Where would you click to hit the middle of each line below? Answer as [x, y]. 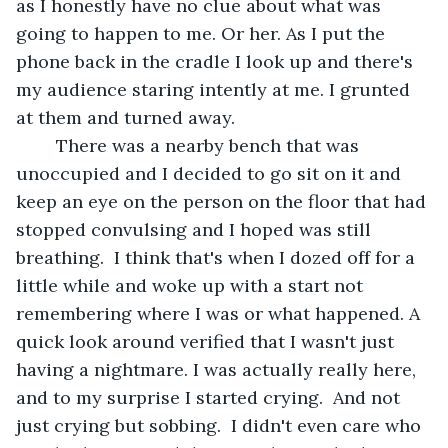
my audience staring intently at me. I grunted [215, 89]
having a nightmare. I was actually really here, [218, 369]
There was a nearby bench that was [46, 145]
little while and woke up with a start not [192, 285]
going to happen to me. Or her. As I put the [203, 33]
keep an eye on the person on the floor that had [223, 201]
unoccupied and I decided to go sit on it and [211, 173]
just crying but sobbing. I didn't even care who [221, 425]
